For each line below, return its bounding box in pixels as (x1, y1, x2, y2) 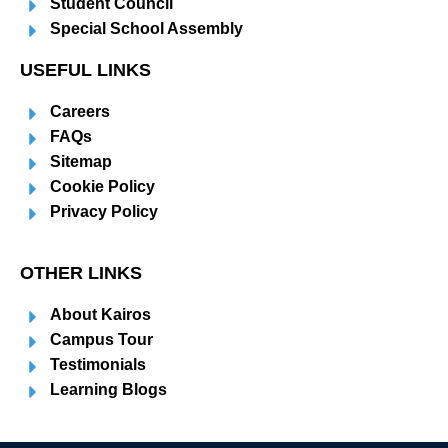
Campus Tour (50, 330, 153, 348)
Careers (50, 102, 110, 120)
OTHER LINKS (20, 263, 142, 283)
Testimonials (50, 355, 146, 373)
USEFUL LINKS (20, 60, 151, 80)
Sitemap (50, 152, 112, 170)
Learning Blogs (50, 380, 167, 398)
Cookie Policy (50, 177, 155, 195)
